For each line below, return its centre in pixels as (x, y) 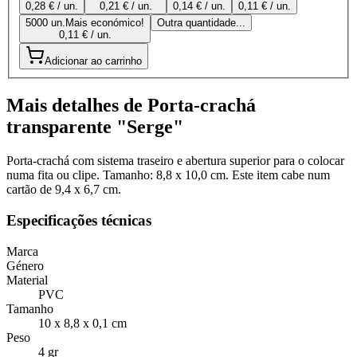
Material (27, 280)
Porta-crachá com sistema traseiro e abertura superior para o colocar (175, 161)
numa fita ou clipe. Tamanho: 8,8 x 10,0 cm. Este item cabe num (168, 175)
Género (25, 265)
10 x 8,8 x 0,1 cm (82, 323)
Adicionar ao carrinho (93, 61)
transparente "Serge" (95, 127)
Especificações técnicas (79, 220)
